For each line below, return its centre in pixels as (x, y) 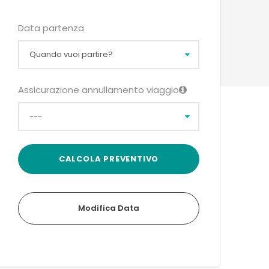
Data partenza (51, 28)
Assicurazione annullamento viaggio (98, 90)
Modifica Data (109, 208)
